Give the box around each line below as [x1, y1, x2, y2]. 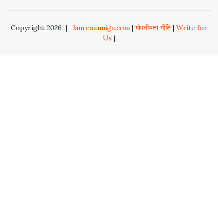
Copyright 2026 [11, 23, 62, 33]
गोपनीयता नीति [135, 23, 171, 33]
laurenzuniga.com [73, 23, 130, 33]
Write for [176, 23, 207, 33]
